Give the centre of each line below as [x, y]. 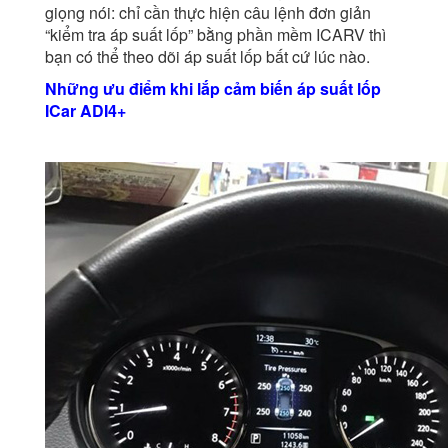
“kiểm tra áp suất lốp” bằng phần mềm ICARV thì [215, 35]
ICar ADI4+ [85, 111]
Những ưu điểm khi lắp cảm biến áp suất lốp [213, 89]
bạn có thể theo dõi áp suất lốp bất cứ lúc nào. [207, 57]
